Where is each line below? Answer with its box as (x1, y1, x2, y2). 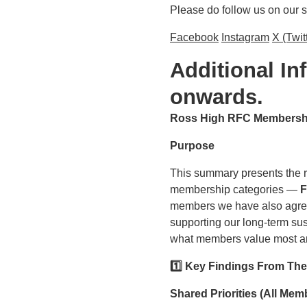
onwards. (170, 84, 263, 109)
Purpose (170, 139, 214, 151)
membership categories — (170, 183, 300, 195)
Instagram (221, 31, 269, 43)
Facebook (170, 31, 219, 43)
